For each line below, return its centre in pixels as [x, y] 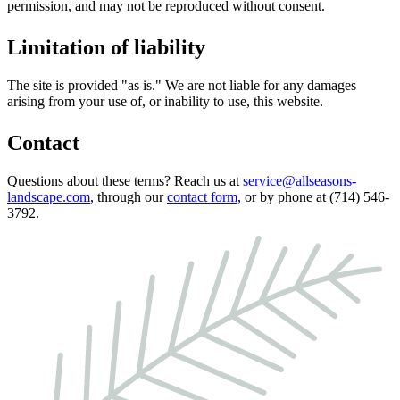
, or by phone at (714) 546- [313, 197]
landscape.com [49, 197]
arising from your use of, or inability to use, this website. [165, 102]
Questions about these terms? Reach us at [125, 181]
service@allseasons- [300, 181]
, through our [129, 197]
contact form [202, 197]
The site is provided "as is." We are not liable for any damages [182, 86]
